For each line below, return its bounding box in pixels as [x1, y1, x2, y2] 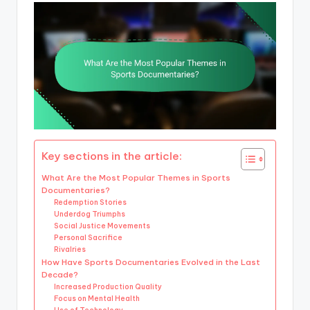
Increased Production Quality [54, 282, 163, 291]
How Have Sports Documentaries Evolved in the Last [42, 256, 260, 267]
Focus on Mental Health [54, 293, 140, 303]
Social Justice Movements [54, 221, 151, 230]
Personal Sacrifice [54, 232, 123, 242]
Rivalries [54, 244, 86, 254]
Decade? [42, 268, 78, 280]
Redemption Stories [54, 197, 127, 207]
